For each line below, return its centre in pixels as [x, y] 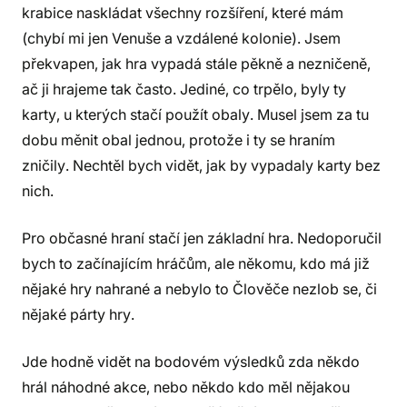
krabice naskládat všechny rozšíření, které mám [183, 13]
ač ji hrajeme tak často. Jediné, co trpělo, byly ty [184, 89]
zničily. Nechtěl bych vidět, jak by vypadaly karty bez [201, 165]
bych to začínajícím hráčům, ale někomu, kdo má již [196, 263]
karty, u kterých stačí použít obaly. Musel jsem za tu [195, 114]
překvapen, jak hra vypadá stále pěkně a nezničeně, [196, 64]
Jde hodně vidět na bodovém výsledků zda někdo [191, 362]
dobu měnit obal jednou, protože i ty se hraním [179, 140]
